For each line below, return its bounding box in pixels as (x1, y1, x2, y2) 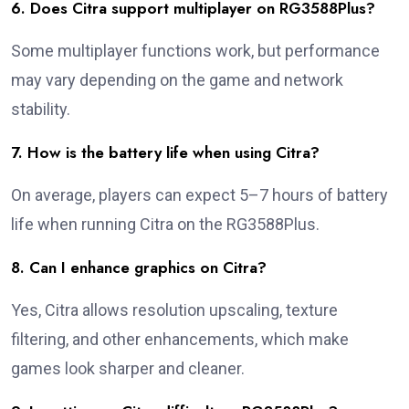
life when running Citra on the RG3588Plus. (11, 215, 320, 235)
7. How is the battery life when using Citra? (11, 142, 320, 164)
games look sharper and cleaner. (11, 359, 245, 379)
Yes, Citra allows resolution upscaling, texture (11, 300, 338, 320)
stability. (11, 100, 70, 120)
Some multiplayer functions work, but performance (11, 41, 380, 61)
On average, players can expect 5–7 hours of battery (11, 185, 388, 205)
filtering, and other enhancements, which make (11, 330, 349, 350)
